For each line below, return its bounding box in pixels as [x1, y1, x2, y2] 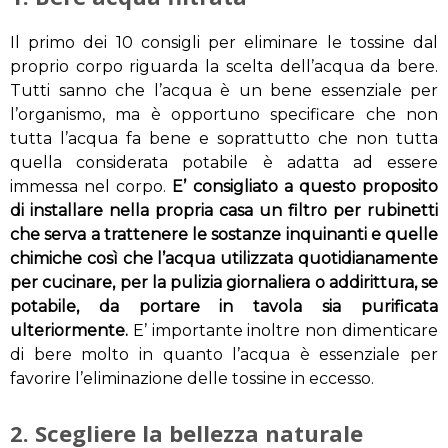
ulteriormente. [10, 321, 128, 341]
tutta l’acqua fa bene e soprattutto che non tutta [10, 129, 438, 149]
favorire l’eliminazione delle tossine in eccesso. [10, 369, 374, 389]
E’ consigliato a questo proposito [172, 177, 439, 197]
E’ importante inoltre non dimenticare [128, 321, 438, 341]
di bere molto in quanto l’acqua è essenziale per [10, 345, 438, 365]
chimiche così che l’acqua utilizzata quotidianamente [10, 249, 438, 269]
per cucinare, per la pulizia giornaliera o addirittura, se [10, 273, 438, 293]
